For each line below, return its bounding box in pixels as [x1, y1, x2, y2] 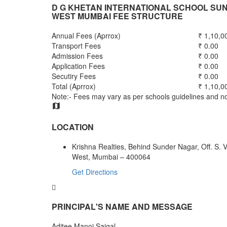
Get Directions [72, 166, 118, 177]
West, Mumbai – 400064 [72, 151, 150, 162]
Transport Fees [52, 40, 101, 51]
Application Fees [52, 60, 105, 71]
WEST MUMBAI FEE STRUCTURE [52, 10, 183, 22]
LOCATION [52, 121, 94, 133]
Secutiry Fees [52, 70, 96, 81]
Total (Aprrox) [52, 81, 96, 91]
